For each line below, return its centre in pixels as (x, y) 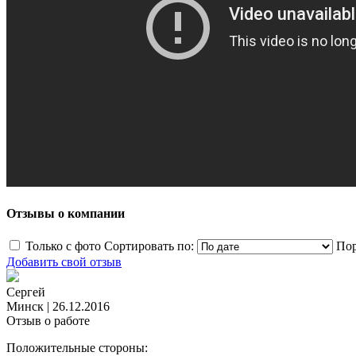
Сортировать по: (149, 246)
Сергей (26, 292)
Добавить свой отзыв (64, 262)
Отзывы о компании (66, 214)
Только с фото (63, 246)
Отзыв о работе (48, 321)
